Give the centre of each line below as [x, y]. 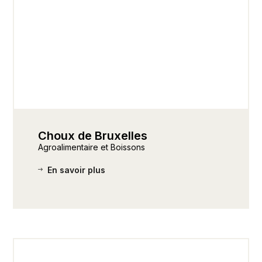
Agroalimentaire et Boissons [91, 147]
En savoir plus [76, 170]
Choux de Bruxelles [92, 135]
